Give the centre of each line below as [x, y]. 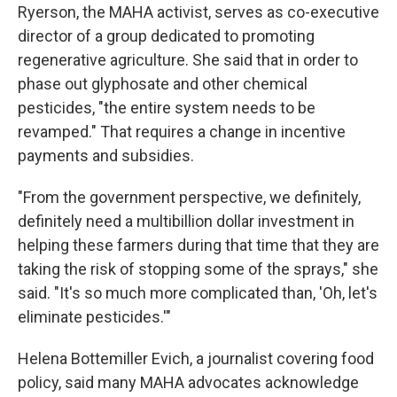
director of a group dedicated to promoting [166, 36]
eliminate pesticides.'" [94, 317]
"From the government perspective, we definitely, [189, 197]
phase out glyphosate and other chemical [163, 84]
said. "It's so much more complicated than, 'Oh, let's [198, 293]
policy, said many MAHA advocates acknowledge [188, 382]
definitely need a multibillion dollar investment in [186, 221]
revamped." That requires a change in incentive [182, 132]
